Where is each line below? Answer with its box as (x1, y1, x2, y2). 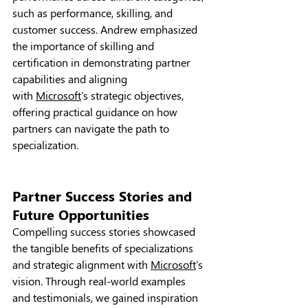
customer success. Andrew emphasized (12, 22, 200, 36)
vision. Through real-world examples (12, 274, 188, 288)
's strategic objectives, (81, 88, 186, 102)
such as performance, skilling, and (12, 5, 175, 20)
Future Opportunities (12, 205, 149, 223)
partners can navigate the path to (12, 121, 172, 135)
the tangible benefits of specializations (12, 241, 196, 255)
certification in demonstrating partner (12, 55, 193, 69)
